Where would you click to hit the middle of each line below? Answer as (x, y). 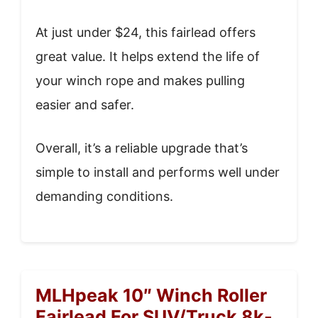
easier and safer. (85, 105)
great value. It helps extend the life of (148, 56)
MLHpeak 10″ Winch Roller (151, 295)
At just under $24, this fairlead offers (146, 32)
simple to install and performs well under (158, 172)
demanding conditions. (104, 196)
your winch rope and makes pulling (140, 81)
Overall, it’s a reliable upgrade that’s (142, 148)
